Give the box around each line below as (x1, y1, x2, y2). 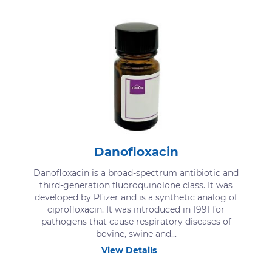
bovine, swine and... (95, 228, 177, 239)
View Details (101, 244, 157, 256)
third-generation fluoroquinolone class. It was (39, 179, 233, 191)
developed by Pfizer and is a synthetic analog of (35, 191, 237, 203)
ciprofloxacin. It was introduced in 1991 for (47, 203, 225, 215)
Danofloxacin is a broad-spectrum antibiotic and (33, 167, 239, 178)
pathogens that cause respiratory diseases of (41, 216, 231, 227)
